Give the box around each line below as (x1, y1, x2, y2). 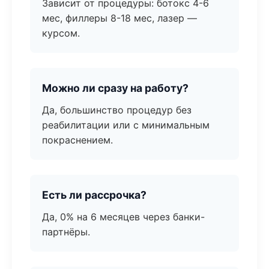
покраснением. (42, 134, 113, 146)
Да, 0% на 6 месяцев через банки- (42, 211, 205, 223)
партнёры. (42, 226, 90, 238)
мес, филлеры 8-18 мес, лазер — (42, 12, 197, 24)
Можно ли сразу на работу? (42, 82, 189, 94)
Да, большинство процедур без (42, 104, 192, 116)
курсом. (42, 27, 80, 39)
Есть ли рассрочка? (42, 189, 147, 201)
